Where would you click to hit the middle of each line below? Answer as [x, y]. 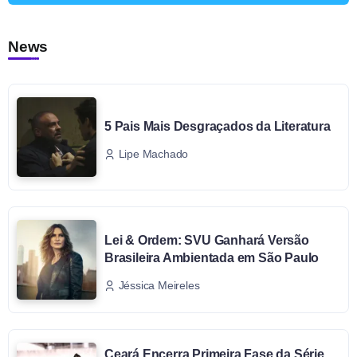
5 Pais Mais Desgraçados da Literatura [218, 127]
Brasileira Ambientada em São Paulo [212, 258]
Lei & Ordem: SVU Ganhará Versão [207, 241]
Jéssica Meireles [159, 285]
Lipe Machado [153, 154]
